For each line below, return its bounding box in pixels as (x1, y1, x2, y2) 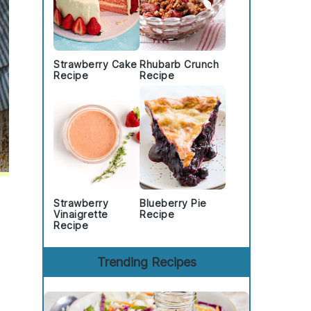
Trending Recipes (96, 255, 196, 269)
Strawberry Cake (53, 58, 137, 70)
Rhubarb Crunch (140, 58, 219, 70)
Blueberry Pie (140, 197, 207, 209)
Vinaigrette (53, 208, 108, 220)
